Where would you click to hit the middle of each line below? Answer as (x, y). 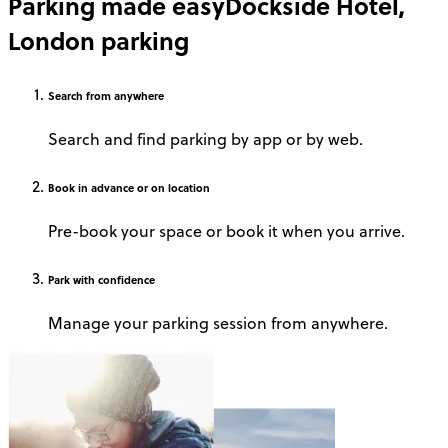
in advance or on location (142, 188)
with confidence (112, 280)
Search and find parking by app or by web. (205, 139)
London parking (98, 41)
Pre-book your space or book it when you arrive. (226, 231)
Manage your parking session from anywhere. (218, 323)
